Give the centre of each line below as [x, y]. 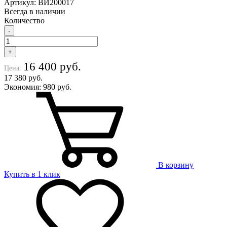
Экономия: [24, 87]
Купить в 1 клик [32, 174]
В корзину [176, 165]
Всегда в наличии [35, 12]
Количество [24, 21]
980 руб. [57, 87]
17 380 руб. [23, 78]
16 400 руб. [52, 67]
